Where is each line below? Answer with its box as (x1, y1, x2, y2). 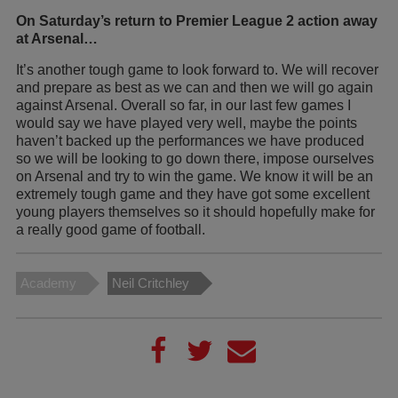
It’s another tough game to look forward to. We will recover (16, 61, 378, 77)
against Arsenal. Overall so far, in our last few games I (16, 97, 351, 113)
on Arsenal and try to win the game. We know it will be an (16, 168, 373, 184)
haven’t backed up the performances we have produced (16, 132, 364, 148)
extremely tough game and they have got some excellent (16, 186, 370, 202)
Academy (20, 275, 76, 291)
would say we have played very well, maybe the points (16, 115, 357, 131)
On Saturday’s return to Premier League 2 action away (16, 12, 378, 28)
